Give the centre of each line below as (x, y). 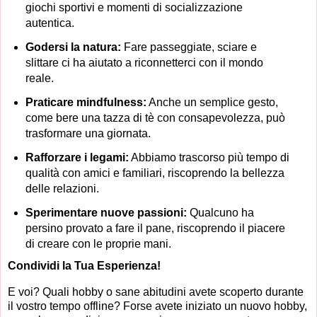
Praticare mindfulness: (86, 102)
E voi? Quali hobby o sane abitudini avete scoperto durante (156, 292)
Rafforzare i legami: (77, 157)
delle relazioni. (62, 188)
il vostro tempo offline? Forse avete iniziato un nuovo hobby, (157, 306)
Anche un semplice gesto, (212, 102)
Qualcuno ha (220, 212)
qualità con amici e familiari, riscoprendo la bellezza (155, 173)
